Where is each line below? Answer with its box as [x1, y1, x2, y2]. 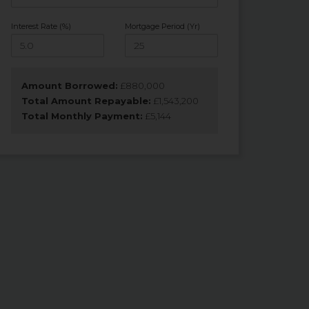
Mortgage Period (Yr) [125, 21, 200, 31]
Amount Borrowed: [21, 79, 118, 91]
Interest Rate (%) [11, 21, 71, 31]
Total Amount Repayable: [21, 94, 151, 106]
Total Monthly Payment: [21, 110, 143, 121]
